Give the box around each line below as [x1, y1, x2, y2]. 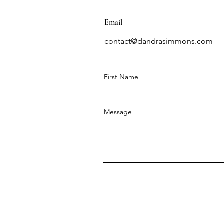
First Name [104, 72, 138, 81]
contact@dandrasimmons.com [104, 36, 213, 46]
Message [104, 107, 132, 116]
